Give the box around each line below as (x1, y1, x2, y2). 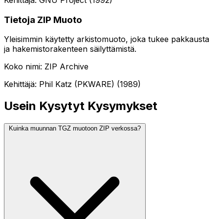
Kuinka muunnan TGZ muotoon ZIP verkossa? (9, 125, 141, 132)
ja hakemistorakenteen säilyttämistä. (4, 44, 136, 54)
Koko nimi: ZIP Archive (4, 62, 88, 72)
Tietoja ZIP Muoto (4, 14, 82, 25)
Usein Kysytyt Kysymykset (4, 99, 157, 113)
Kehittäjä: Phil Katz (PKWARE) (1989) (4, 79, 141, 89)
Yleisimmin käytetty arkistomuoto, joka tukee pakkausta (4, 34, 209, 44)
